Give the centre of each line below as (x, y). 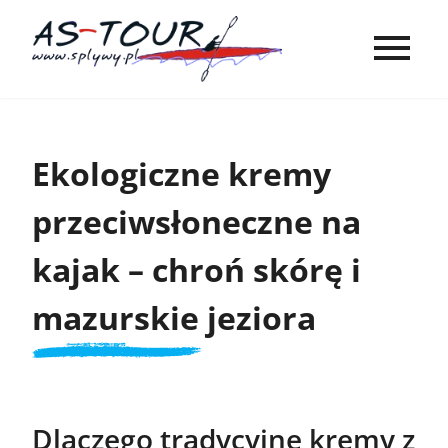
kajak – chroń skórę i (196, 269)
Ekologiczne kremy (181, 173)
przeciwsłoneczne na (196, 221)
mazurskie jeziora (174, 317)
